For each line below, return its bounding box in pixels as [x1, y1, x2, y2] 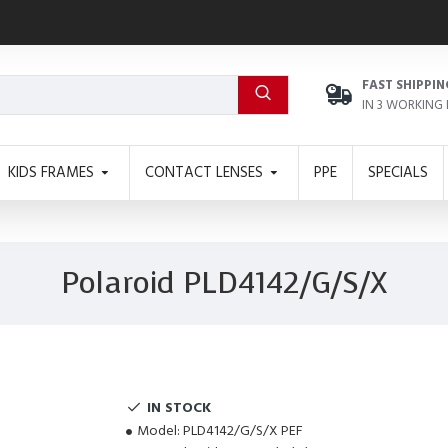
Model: [137, 421, 180, 441]
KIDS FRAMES [8, 161, 94, 183]
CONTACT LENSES [145, 161, 263, 183]
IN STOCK [147, 397, 211, 418]
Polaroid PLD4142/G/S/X [61, 263, 387, 303]
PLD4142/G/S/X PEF [183, 421, 303, 441]
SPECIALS [368, 161, 428, 183]
